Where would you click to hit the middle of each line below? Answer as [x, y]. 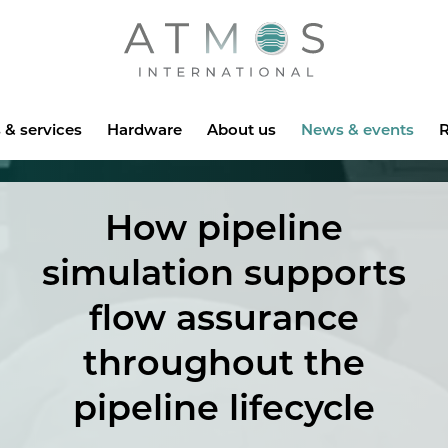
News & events [357, 129]
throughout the [224, 362]
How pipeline [224, 227]
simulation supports [224, 272]
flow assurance [224, 317]
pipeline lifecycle [224, 407]
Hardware [144, 129]
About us [241, 129]
